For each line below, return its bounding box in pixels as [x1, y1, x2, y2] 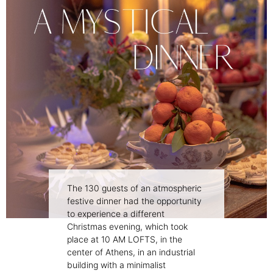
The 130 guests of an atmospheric [67, 183, 202, 194]
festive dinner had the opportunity [67, 196, 202, 207]
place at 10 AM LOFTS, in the [67, 234, 182, 245]
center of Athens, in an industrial [67, 247, 195, 258]
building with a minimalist [67, 260, 166, 271]
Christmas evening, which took [67, 221, 188, 232]
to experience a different [67, 208, 165, 219]
